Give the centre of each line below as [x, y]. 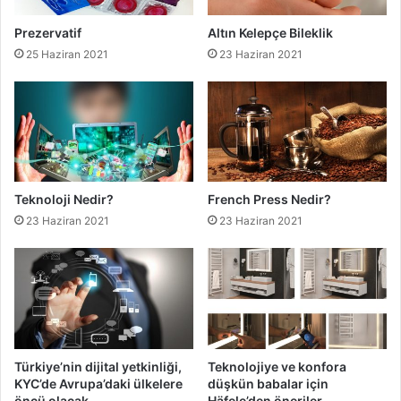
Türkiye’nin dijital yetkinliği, [98, 367]
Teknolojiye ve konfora [277, 367]
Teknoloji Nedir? [64, 200]
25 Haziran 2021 [67, 54]
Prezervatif [48, 32]
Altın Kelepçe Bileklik [270, 32]
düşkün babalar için [268, 384]
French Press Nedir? [269, 200]
